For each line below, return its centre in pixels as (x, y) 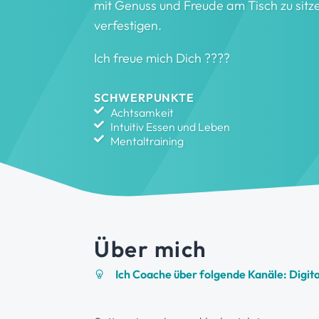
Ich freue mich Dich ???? (162, 58)
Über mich (151, 249)
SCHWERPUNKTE (144, 98)
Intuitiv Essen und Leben (170, 127)
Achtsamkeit (142, 113)
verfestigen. (128, 25)
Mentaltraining (147, 141)
